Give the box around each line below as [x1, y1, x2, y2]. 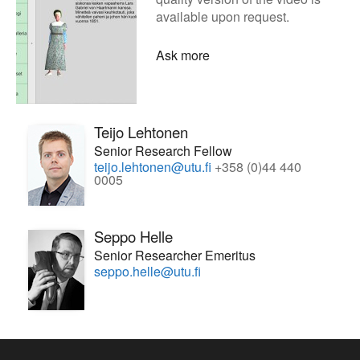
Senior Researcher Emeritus [94, 246, 256, 265]
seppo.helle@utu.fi [94, 262, 201, 281]
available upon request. [156, 7, 289, 27]
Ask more [156, 46, 210, 65]
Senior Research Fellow [94, 141, 232, 161]
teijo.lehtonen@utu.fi [94, 157, 211, 177]
